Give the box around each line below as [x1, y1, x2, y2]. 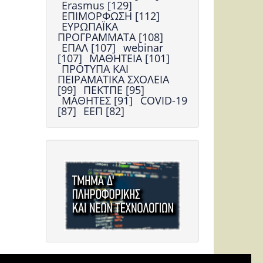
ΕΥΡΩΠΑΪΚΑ [62, 19, 119, 33]
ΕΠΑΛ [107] [62, 40, 119, 55]
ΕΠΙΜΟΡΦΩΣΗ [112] [62, 8, 160, 23]
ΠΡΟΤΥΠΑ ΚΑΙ [62, 61, 129, 76]
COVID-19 [140, 93, 187, 107]
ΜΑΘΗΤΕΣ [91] [62, 93, 136, 107]
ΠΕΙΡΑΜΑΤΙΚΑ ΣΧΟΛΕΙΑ [58, 72, 170, 86]
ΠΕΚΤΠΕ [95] [83, 82, 145, 97]
